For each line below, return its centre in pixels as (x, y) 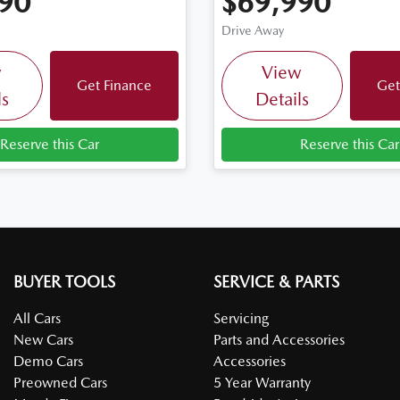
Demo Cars (48, 362)
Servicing (241, 319)
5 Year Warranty (262, 383)
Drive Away (252, 31)
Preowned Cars (60, 383)
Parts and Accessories (279, 340)
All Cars (37, 319)
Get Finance (114, 86)
